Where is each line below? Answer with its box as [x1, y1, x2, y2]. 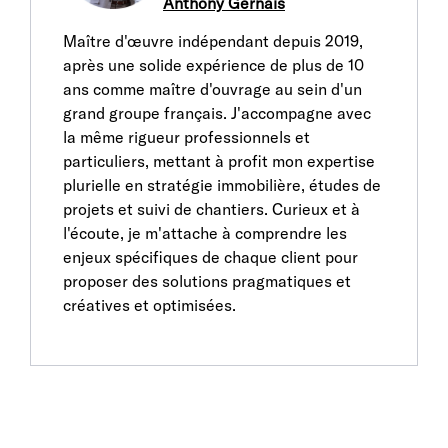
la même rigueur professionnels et [63, 127, 310, 147]
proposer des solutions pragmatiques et [63, 271, 351, 291]
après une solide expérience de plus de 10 [63, 55, 364, 75]
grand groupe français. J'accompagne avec [63, 103, 371, 123]
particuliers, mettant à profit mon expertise [63, 151, 375, 171]
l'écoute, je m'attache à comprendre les [63, 223, 347, 243]
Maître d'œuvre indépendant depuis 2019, [63, 31, 363, 51]
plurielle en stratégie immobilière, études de [63, 175, 381, 195]
